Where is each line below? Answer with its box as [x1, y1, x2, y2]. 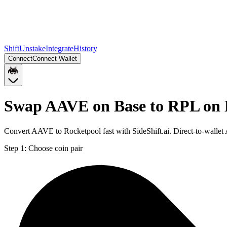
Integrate [46, 44, 73, 53]
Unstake [19, 44, 46, 53]
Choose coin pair [28, 143, 83, 153]
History [73, 44, 97, 53]
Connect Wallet [32, 55, 77, 62]
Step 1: [4, 143, 26, 153]
